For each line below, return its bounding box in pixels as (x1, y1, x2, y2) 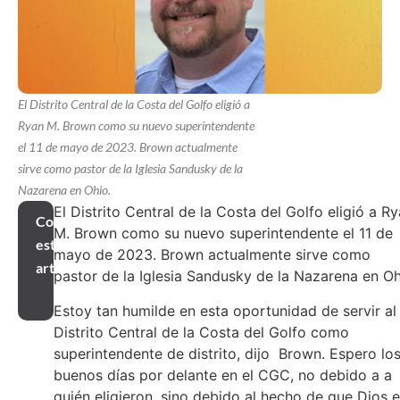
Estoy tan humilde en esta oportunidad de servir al (54, 301, 396, 320)
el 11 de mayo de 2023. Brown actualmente (18, 139, 237, 155)
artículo (36, 259, 85, 277)
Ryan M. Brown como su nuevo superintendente (18, 118, 254, 134)
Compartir (36, 212, 102, 230)
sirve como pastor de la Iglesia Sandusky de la (18, 161, 243, 177)
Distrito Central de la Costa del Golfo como (54, 322, 349, 341)
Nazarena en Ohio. (18, 182, 111, 198)
